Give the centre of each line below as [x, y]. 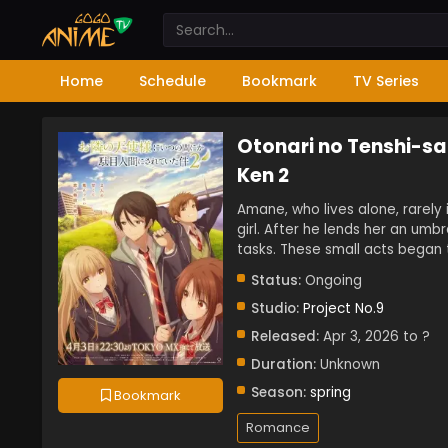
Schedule [172, 81]
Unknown [348, 364]
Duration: [283, 364]
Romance [278, 427]
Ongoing [331, 280]
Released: [285, 336]
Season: [278, 392]
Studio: [275, 308]
